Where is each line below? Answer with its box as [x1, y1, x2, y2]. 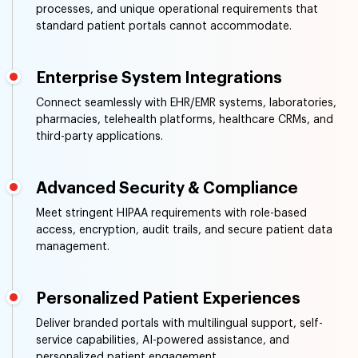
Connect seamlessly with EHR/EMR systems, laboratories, [36, 97, 336, 109]
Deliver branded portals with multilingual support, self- [36, 317, 323, 329]
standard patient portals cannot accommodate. [36, 20, 292, 32]
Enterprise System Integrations [36, 70, 282, 86]
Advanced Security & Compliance [36, 180, 298, 197]
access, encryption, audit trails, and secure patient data [36, 224, 332, 236]
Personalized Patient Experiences [36, 290, 300, 307]
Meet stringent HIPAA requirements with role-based [36, 207, 307, 219]
